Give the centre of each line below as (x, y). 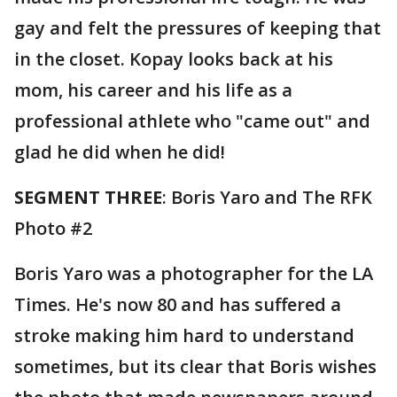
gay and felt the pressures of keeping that (198, 28)
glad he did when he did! (120, 152)
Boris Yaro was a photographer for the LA (194, 273)
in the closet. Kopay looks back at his (174, 59)
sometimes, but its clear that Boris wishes (195, 366)
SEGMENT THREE (88, 197)
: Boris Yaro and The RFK (267, 197)
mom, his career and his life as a (153, 90)
